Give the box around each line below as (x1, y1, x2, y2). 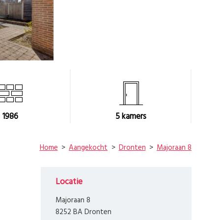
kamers (119, 110, 146, 123)
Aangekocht (69, 141, 108, 154)
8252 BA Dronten (55, 206, 111, 219)
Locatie (55, 174, 82, 189)
